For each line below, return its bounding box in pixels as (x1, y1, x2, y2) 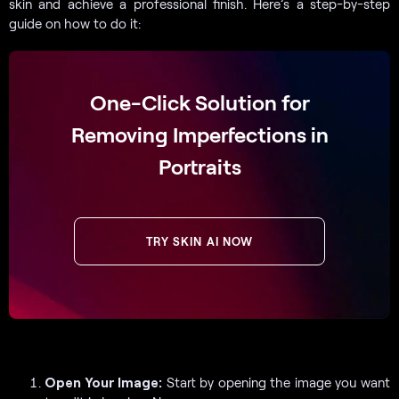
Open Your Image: (45, 373, 163, 390)
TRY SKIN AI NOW (146, 233, 253, 248)
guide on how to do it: (9, 14, 141, 31)
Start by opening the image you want (162, 373, 391, 390)
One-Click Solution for (89, 88, 310, 115)
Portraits (158, 152, 241, 179)
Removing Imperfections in (70, 120, 329, 147)
